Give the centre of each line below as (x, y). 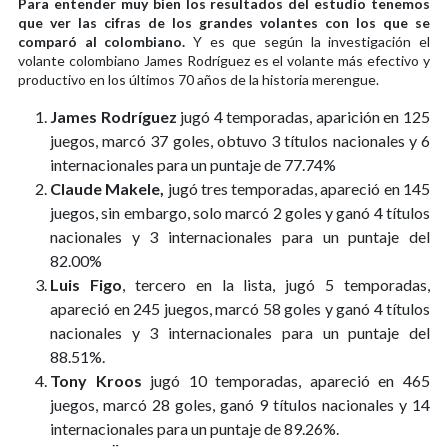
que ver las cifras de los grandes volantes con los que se (224, 22)
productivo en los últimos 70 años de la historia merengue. (198, 79)
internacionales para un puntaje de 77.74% (193, 164)
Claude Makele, (107, 188)
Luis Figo (86, 284)
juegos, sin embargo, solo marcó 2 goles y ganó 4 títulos (240, 212)
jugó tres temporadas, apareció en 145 (297, 188)
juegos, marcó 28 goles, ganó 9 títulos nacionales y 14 (240, 404)
